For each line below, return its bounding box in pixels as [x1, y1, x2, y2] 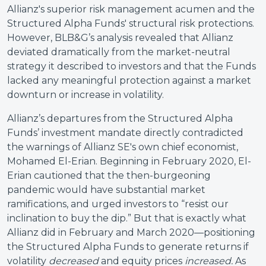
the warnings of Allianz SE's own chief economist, [7, 141, 238, 153]
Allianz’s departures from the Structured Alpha [7, 113, 233, 124]
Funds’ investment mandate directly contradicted [7, 127, 243, 138]
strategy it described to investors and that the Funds [7, 61, 256, 72]
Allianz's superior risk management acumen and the [7, 4, 255, 15]
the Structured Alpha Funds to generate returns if [7, 241, 249, 252]
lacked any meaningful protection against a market [7, 75, 251, 86]
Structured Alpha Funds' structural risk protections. [7, 18, 254, 29]
